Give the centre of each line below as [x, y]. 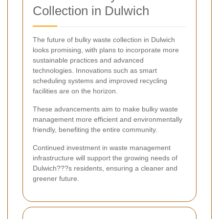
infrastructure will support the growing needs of [105, 158]
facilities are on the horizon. [75, 91]
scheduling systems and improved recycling [100, 80]
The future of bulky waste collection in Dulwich [104, 39]
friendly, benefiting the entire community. [95, 129]
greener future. [56, 178]
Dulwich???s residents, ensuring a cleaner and [105, 168]
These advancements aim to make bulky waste [105, 109]
